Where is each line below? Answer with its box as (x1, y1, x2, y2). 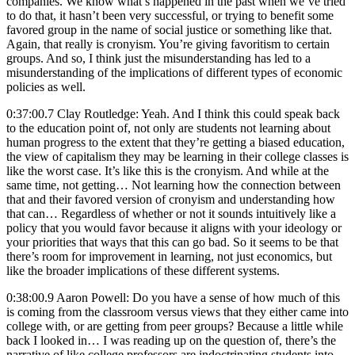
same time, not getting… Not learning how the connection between (6, 177, 341, 192)
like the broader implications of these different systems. (6, 263, 280, 277)
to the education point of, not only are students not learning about (6, 120, 330, 135)
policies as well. (6, 79, 86, 94)
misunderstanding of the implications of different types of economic (6, 65, 342, 79)
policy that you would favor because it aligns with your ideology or (6, 220, 342, 235)
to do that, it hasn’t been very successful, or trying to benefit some (6, 8, 334, 22)
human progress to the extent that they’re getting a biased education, (6, 135, 345, 149)
